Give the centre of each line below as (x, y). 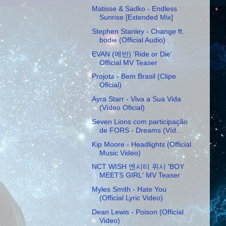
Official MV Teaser (128, 62)
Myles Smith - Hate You (129, 189)
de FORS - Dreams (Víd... (140, 130)
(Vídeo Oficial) (122, 108)
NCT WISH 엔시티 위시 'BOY (138, 167)
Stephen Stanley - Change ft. (138, 31)
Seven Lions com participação (139, 121)
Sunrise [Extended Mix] (136, 17)
